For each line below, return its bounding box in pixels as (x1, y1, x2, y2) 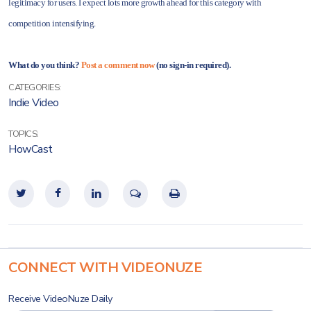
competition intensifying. (8, 18, 101, 28)
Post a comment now (81, 60, 155, 70)
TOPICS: (8, 128, 39, 140)
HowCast (8, 142, 53, 157)
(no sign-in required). (154, 60, 230, 70)
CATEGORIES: (8, 81, 61, 94)
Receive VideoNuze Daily (8, 292, 112, 305)
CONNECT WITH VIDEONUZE (8, 258, 202, 277)
